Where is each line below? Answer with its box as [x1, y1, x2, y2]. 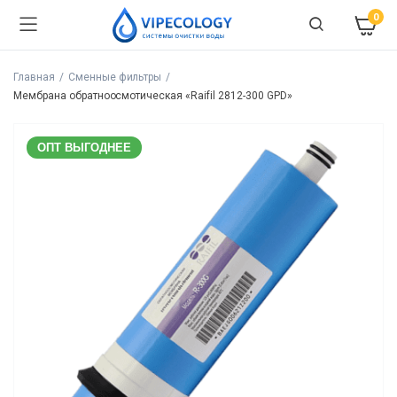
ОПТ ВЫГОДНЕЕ [37, 141, 131, 154]
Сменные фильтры [67, 71, 162, 83]
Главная [13, 71, 55, 83]
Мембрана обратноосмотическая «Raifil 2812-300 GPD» [13, 90, 292, 102]
